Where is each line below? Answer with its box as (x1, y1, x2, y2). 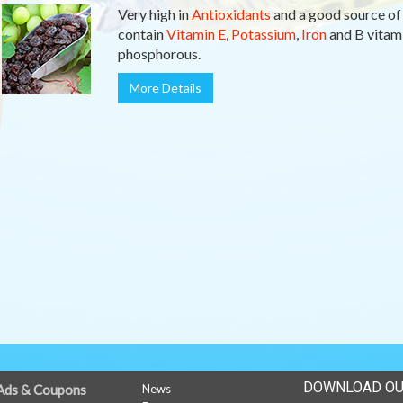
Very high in (117, 5, 192, 22)
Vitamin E (166, 25, 226, 42)
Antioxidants (191, 5, 271, 22)
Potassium (230, 25, 296, 42)
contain (117, 25, 166, 42)
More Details (129, 80, 201, 95)
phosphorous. (117, 45, 201, 62)
